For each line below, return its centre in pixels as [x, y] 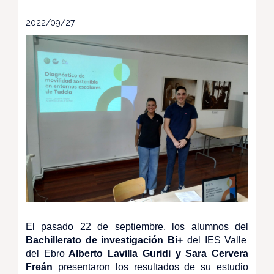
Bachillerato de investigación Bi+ [105, 240]
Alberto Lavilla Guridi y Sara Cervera [157, 254]
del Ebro [45, 254]
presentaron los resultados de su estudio [150, 267]
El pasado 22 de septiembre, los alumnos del [137, 227]
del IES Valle [215, 240]
